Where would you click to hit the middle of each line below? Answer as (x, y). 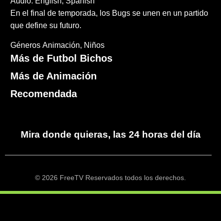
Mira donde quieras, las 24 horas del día (110, 135)
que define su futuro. (46, 26)
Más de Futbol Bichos (62, 58)
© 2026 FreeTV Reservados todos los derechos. (110, 178)
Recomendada (44, 94)
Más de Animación (54, 76)
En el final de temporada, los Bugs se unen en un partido (110, 13)
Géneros (26, 45)
